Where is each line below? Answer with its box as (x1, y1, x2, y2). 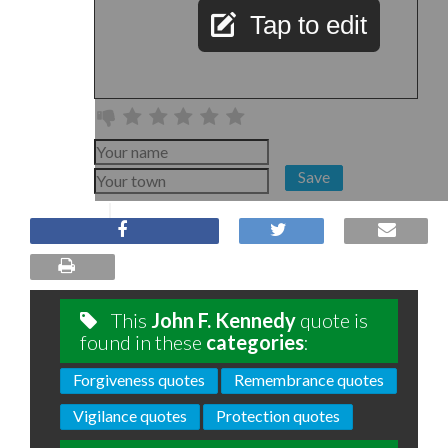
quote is (296, 308, 368, 332)
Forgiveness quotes (73, 370, 205, 389)
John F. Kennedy (151, 308, 296, 332)
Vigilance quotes (73, 406, 187, 425)
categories (206, 330, 304, 354)
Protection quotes (216, 406, 340, 425)
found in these (80, 330, 206, 354)
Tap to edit (250, 10, 367, 40)
